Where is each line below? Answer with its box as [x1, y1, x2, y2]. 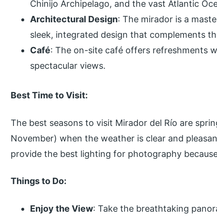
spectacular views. [30, 60, 106, 71]
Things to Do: [11, 176, 67, 186]
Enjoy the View [30, 203, 93, 214]
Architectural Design [30, 14, 118, 24]
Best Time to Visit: [11, 90, 88, 100]
